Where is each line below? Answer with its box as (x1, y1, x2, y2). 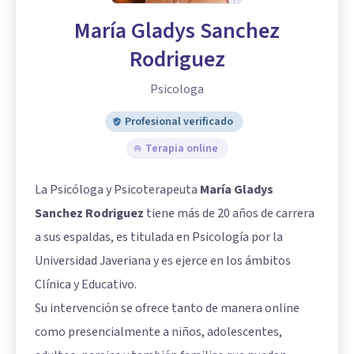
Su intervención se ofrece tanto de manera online (35, 299, 299, 318)
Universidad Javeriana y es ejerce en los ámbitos (35, 252, 291, 270)
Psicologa (150, 81, 204, 99)
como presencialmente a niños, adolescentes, (35, 323, 282, 341)
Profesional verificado (124, 114, 233, 130)
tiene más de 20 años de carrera (144, 205, 314, 223)
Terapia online (145, 141, 218, 157)
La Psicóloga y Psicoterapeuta (35, 181, 200, 199)
